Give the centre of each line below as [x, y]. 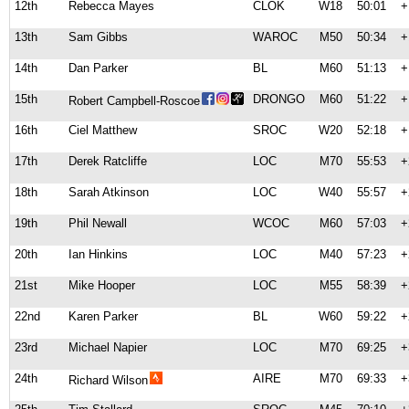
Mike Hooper [102, 285]
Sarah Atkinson [109, 192]
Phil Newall [98, 223]
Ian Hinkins [98, 254]
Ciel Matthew [103, 130]
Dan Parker [98, 68]
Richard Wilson [108, 380]
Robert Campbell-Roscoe [134, 101]
